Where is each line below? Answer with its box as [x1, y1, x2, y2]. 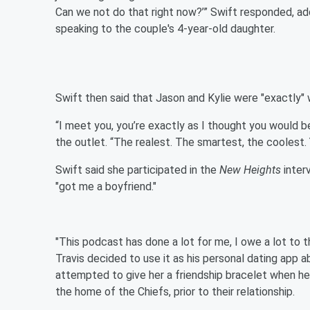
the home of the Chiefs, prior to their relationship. [55, 284, 295, 298]
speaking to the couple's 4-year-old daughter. [55, 21, 275, 35]
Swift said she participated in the [55, 163, 219, 176]
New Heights [219, 163, 281, 176]
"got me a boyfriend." [55, 179, 156, 193]
